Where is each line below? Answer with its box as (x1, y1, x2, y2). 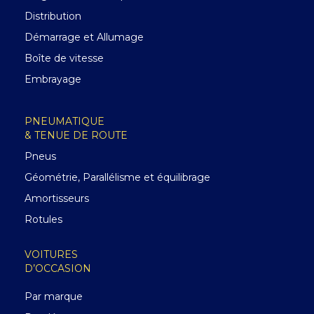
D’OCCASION (25, 262, 91, 275)
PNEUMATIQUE (25, 115, 104, 128)
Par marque (25, 290, 83, 303)
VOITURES (25, 248, 78, 261)
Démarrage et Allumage (25, 31, 144, 43)
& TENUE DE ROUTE (25, 129, 128, 142)
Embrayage (25, 73, 81, 86)
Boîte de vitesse (25, 52, 104, 64)
